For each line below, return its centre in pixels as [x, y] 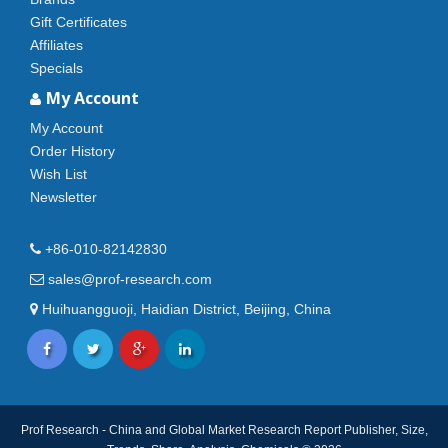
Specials [56, 68]
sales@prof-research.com [128, 279]
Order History [72, 151]
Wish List [58, 174]
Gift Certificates [78, 22]
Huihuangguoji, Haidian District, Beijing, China [184, 309]
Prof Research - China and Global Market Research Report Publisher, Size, [224, 430]
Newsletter [63, 197]
